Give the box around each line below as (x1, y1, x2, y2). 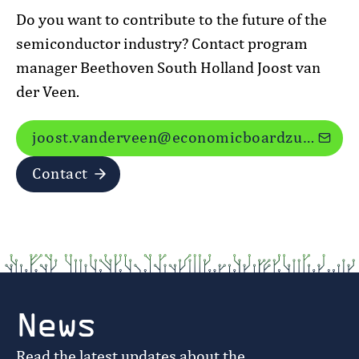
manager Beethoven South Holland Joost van (16, 59, 321, 76)
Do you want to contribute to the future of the (16, 11, 327, 28)
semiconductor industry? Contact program (16, 35, 308, 52)
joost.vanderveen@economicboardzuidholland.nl (302, 129, 314, 146)
